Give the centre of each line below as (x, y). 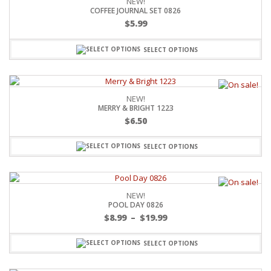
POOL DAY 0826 (135, 205)
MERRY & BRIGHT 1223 (135, 108)
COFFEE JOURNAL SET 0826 (135, 11)
